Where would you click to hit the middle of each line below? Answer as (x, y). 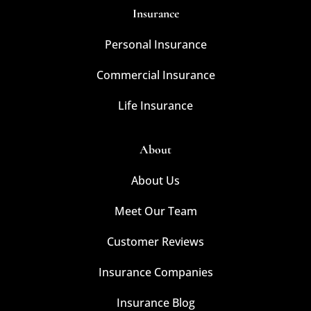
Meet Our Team (155, 211)
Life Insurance (155, 105)
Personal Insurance (155, 44)
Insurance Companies (155, 272)
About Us (155, 180)
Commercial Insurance (155, 75)
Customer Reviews (155, 241)
